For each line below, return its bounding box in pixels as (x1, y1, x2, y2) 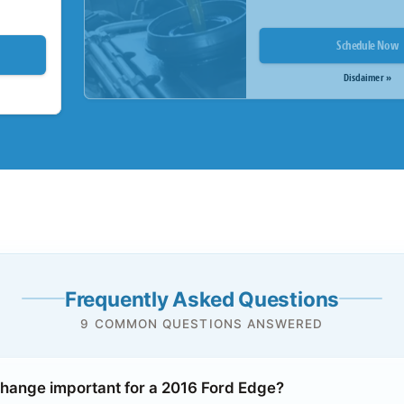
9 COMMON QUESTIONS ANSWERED (80, 317, 324, 332)
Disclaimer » (344, 70, 392, 85)
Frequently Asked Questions (64, 286, 340, 311)
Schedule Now (336, 37, 399, 53)
